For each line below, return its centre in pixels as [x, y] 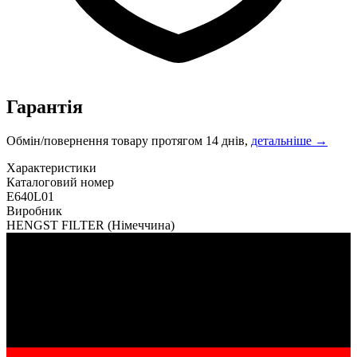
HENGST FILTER [57, 225]
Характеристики [51, 167]
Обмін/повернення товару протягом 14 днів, [129, 140]
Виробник [34, 210]
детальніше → [289, 140]
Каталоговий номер [60, 182]
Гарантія [45, 106]
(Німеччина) [141, 225]
